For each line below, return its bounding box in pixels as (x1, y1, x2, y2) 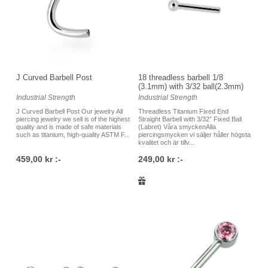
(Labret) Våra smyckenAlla (138, 123, 216, 131)
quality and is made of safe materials (16, 123, 121, 131)
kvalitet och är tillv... (138, 139, 194, 147)
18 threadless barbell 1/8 (138, 73, 223, 83)
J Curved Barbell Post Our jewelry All (16, 108, 123, 115)
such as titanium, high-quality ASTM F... (16, 131, 130, 139)
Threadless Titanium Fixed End (138, 108, 229, 115)
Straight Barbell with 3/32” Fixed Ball (138, 115, 242, 123)
